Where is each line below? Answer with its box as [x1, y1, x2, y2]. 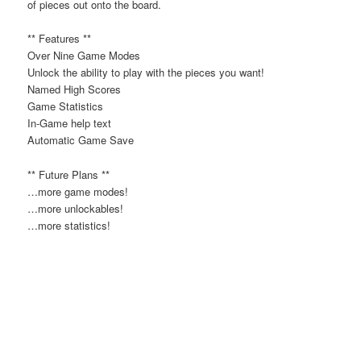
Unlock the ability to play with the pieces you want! [27, 64, 265, 81]
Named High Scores [27, 81, 122, 98]
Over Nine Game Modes [27, 48, 141, 64]
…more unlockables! [27, 200, 124, 216]
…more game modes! [27, 183, 129, 199]
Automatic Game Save [27, 132, 135, 148]
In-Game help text [27, 115, 112, 131]
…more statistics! [27, 217, 111, 233]
